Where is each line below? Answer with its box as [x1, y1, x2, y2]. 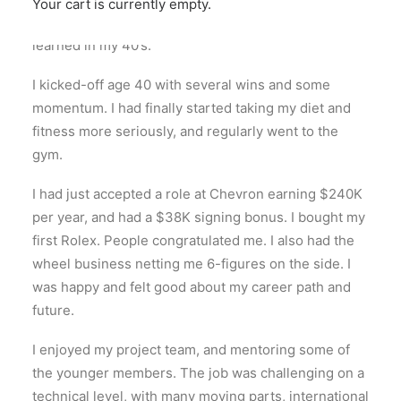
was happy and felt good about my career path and [32, 278, 351, 295]
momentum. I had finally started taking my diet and [32, 99, 351, 116]
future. [32, 302, 74, 319]
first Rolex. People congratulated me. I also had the [32, 232, 354, 249]
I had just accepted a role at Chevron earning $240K [32, 185, 363, 202]
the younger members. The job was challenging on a [32, 364, 364, 381]
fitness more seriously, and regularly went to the [32, 123, 338, 140]
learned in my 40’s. [32, 37, 151, 54]
